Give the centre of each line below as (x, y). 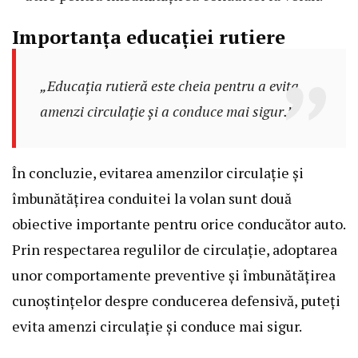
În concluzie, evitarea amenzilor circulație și (158, 173)
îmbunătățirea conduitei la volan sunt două (152, 199)
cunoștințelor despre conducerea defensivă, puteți (176, 301)
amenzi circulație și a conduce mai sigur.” (166, 111)
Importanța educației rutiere (149, 37)
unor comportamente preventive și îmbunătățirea (174, 275)
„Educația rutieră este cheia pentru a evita (169, 86)
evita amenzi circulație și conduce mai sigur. (157, 326)
